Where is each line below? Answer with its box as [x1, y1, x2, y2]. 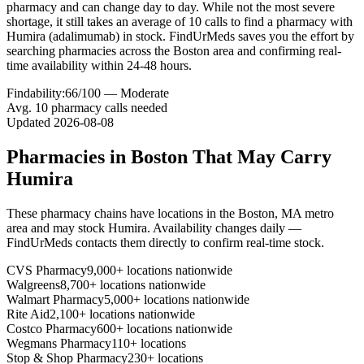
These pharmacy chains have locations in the [6, 206, 238, 220]
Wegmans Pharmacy [6, 336, 111, 350]
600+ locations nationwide [97, 321, 232, 336]
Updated [6, 115, 54, 129]
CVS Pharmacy [6, 262, 87, 277]
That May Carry [188, 145, 331, 167]
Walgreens [6, 277, 60, 292]
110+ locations [111, 336, 186, 350]
